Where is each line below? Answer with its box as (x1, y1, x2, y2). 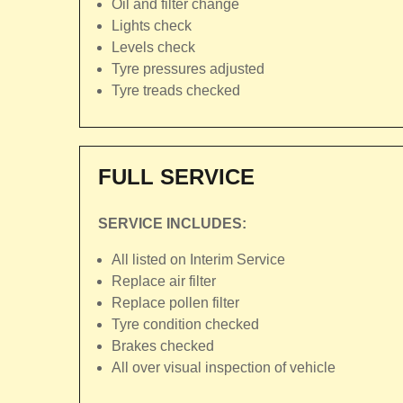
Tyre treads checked (112, 83, 240, 98)
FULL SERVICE (98, 165, 255, 189)
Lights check (112, 18, 192, 33)
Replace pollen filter (112, 295, 239, 310)
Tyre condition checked (112, 317, 259, 332)
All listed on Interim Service (112, 252, 285, 267)
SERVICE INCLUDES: (98, 216, 246, 231)
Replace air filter (112, 273, 216, 289)
